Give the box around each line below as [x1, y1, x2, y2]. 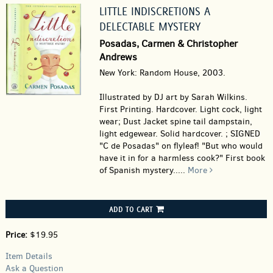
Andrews [99, 51, 137, 63]
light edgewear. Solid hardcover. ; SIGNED [99, 128, 260, 140]
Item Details [5, 250, 52, 262]
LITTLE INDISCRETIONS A [99, 4, 210, 18]
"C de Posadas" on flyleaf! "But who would [99, 140, 263, 152]
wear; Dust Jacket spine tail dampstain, [99, 116, 252, 127]
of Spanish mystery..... [99, 165, 188, 176]
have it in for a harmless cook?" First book [99, 152, 265, 164]
